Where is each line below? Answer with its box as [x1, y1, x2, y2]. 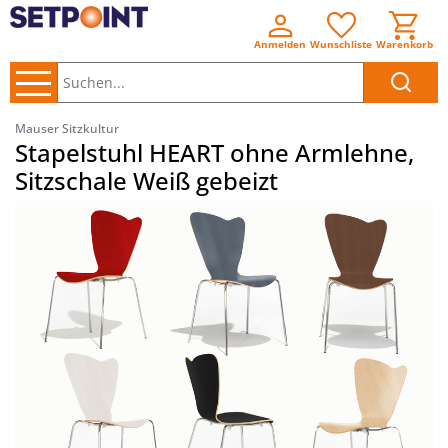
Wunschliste [310, 37, 372, 51]
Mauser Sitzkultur [15, 120, 119, 137]
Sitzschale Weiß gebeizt [15, 164, 278, 197]
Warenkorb [376, 37, 433, 51]
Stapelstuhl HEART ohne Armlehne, [15, 136, 414, 169]
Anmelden [254, 37, 306, 51]
